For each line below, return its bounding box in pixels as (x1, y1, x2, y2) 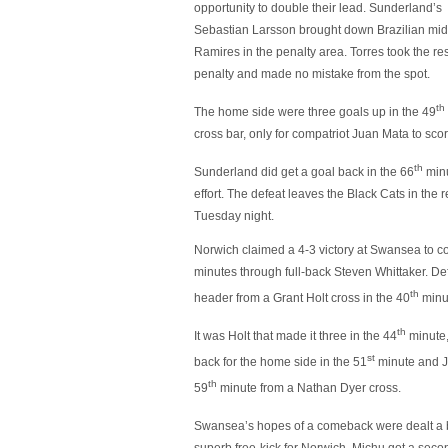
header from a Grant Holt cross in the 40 (194, 291, 410, 305)
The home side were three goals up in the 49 (194, 105, 436, 119)
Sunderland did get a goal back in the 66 (194, 165, 414, 179)
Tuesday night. (194, 209, 274, 223)
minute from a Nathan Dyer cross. (217, 381, 401, 395)
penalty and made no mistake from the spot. (194, 67, 430, 81)
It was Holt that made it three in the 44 (194, 329, 397, 343)
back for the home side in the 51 (194, 355, 367, 369)
